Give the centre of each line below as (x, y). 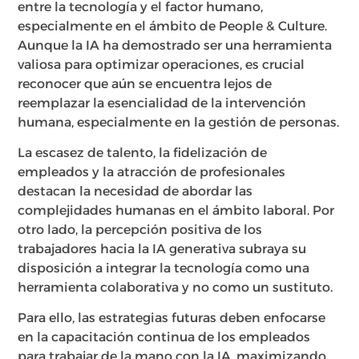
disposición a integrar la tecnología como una (164, 268)
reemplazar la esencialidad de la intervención (162, 103)
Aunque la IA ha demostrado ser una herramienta (175, 45)
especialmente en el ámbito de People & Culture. (173, 26)
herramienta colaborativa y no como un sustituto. (175, 288)
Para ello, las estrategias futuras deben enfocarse (172, 318)
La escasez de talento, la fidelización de (143, 153)
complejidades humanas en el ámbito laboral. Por (176, 211)
